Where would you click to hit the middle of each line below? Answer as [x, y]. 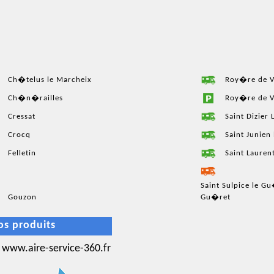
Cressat [22, 116]
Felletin [22, 153]
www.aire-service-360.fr [56, 249]
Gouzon [22, 197]
